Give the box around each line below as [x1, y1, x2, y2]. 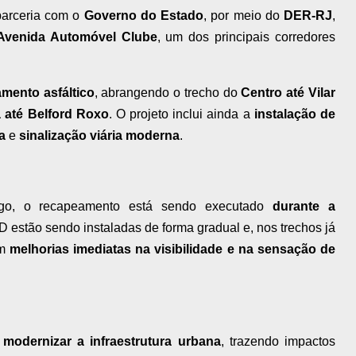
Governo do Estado [83, 9, 204, 23]
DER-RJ [284, 9, 333, 23]
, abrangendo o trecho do [94, 86, 242, 100]
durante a [273, 199, 336, 214]
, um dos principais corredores [157, 30, 336, 44]
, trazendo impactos [220, 334, 336, 348]
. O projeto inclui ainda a [108, 107, 254, 122]
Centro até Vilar [241, 86, 336, 100]
